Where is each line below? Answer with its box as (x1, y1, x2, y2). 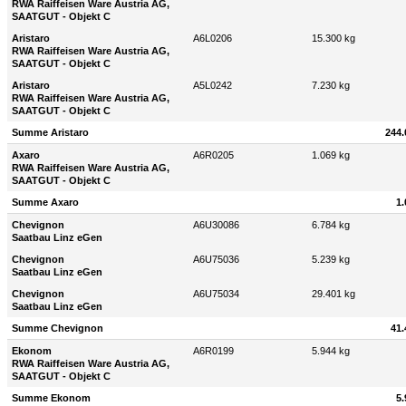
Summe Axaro (12, 197, 79, 208)
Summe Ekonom (12, 392, 91, 404)
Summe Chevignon (12, 323, 103, 334)
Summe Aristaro (12, 127, 89, 139)
